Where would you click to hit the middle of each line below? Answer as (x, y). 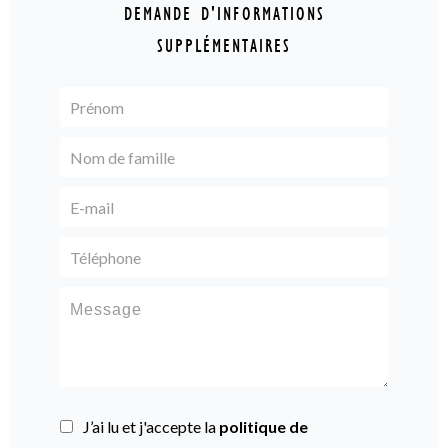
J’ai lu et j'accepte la (151, 427)
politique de (263, 427)
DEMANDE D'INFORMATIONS (224, 14)
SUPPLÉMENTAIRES (224, 46)
